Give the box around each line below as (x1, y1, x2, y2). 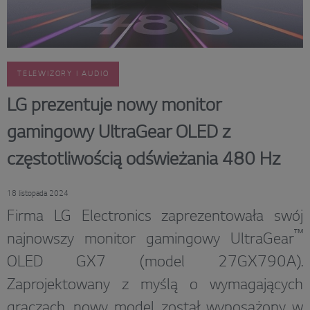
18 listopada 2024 (7, 190, 69, 199)
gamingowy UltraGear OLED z (7, 124, 230, 144)
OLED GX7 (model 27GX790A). (7, 255, 303, 272)
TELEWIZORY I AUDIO (17, 70, 109, 79)
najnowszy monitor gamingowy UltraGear (7, 232, 294, 249)
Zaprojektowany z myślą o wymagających (7, 277, 303, 295)
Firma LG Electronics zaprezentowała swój (7, 209, 303, 226)
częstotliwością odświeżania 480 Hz (7, 151, 280, 171)
